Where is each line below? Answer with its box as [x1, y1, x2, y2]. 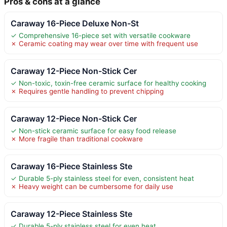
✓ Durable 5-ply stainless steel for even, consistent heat [11, 174, 194, 182]
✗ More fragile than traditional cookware [11, 134, 143, 143]
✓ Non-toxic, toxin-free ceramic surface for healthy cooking [11, 79, 206, 87]
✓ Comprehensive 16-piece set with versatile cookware [11, 31, 191, 40]
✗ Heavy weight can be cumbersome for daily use [11, 182, 173, 191]
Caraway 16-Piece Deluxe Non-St [11, 18, 139, 28]
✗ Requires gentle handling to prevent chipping [11, 87, 164, 95]
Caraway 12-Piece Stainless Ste [11, 208, 132, 219]
